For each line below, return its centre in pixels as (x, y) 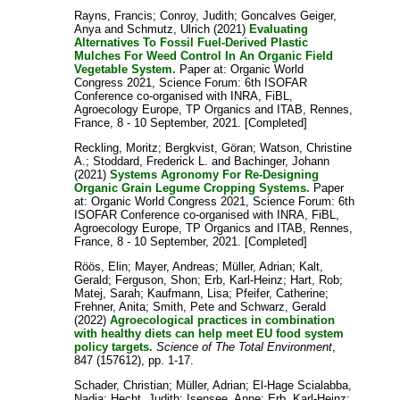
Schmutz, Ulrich (169, 29)
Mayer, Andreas (175, 267)
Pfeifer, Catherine (281, 294)
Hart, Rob (315, 280)
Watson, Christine (306, 148)
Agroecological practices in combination (223, 321)
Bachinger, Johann (282, 162)
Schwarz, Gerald (283, 307)
